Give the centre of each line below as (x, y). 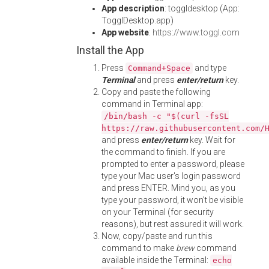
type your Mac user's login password (171, 176)
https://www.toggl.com (196, 32)
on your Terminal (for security (158, 212)
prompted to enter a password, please (173, 164)
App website (125, 32)
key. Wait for (212, 140)
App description (133, 8)
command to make (139, 248)
